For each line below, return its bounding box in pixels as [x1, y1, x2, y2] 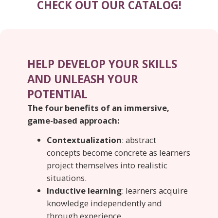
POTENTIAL [27, 87, 88, 102]
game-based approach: [27, 115, 122, 126]
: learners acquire [122, 185, 188, 197]
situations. [47, 172, 87, 184]
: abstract [122, 134, 156, 146]
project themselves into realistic [47, 160, 167, 171]
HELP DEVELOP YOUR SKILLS [27, 56, 177, 72]
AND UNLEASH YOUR [27, 72, 138, 87]
